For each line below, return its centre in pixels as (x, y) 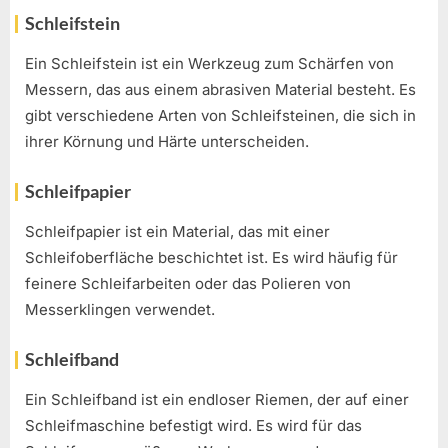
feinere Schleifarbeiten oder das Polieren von (188, 284)
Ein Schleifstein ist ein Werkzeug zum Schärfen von (209, 64)
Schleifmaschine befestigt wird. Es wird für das (193, 425)
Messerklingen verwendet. (120, 310)
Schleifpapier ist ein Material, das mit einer (177, 232)
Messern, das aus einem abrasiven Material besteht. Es (220, 90)
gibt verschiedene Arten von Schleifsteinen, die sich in (220, 116)
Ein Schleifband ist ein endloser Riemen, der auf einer (217, 399)
